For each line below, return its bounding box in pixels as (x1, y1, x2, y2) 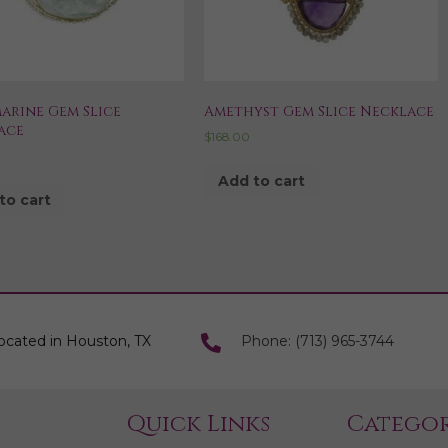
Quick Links (126, 409, 270, 441)
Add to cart (217, 172, 305, 191)
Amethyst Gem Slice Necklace (203, 101, 434, 121)
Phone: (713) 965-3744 (240, 332, 394, 351)
